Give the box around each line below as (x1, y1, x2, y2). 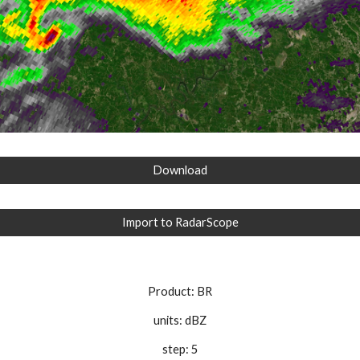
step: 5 (162, 342, 198, 356)
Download (153, 163, 207, 178)
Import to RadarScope (121, 215, 239, 230)
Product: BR (148, 284, 212, 298)
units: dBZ (153, 313, 207, 327)
